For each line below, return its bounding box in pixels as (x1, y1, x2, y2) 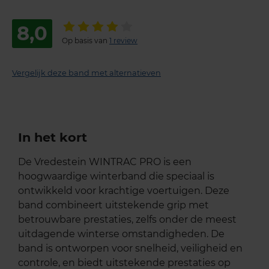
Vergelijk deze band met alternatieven (12, 68, 161, 78)
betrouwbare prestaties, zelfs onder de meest (18, 214, 237, 226)
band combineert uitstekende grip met (18, 199, 209, 211)
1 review (109, 36, 138, 46)
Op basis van (62, 36, 109, 46)
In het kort (18, 130, 87, 145)
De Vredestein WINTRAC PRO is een (18, 156, 192, 168)
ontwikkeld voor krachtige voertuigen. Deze (18, 185, 229, 197)
